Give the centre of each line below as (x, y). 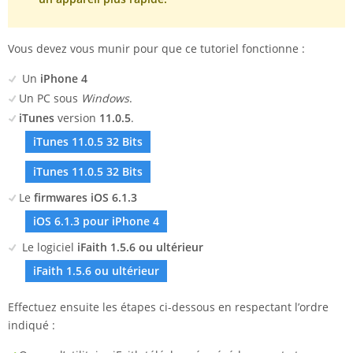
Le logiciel (46, 247)
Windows (105, 98)
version (77, 118)
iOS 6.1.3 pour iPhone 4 (96, 221)
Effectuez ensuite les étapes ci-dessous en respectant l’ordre (168, 307)
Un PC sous (50, 98)
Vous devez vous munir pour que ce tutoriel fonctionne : (156, 49)
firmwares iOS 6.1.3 (84, 198)
